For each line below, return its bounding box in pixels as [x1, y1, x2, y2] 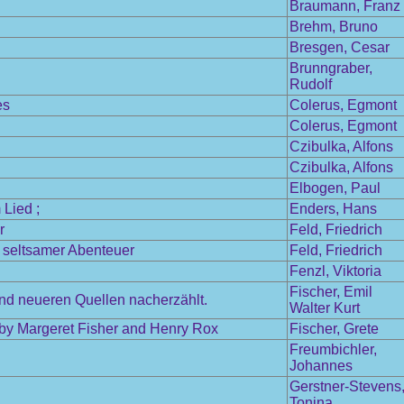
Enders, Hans [289, 201, 377, 216]
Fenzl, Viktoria [289, 263, 381, 279]
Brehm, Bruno [289, 19, 378, 34]
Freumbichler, [289, 342, 377, 357]
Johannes [289, 358, 353, 373]
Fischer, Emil [289, 284, 372, 299]
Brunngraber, [289, 60, 372, 76]
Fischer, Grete [289, 321, 379, 336]
